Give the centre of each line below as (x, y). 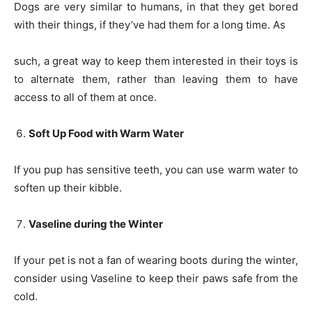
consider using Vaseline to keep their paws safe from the (156, 278)
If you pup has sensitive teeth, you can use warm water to (156, 169)
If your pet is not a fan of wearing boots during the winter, (156, 260)
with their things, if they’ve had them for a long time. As (150, 24)
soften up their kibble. (68, 187)
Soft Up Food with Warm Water (106, 133)
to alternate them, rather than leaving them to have (156, 79)
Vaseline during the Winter (96, 224)
